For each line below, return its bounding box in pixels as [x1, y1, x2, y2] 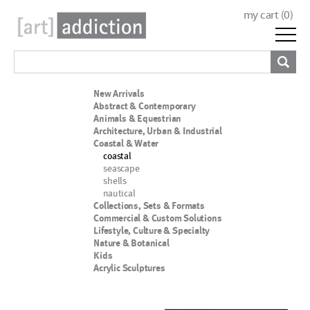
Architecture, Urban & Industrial [93, 125, 222, 136]
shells [103, 174, 127, 186]
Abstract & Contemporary [93, 100, 196, 111]
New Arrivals [93, 88, 145, 99]
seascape [103, 162, 140, 174]
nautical [103, 187, 136, 199]
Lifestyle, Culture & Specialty [93, 225, 210, 236]
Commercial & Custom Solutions [93, 212, 222, 224]
